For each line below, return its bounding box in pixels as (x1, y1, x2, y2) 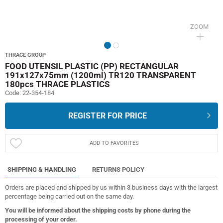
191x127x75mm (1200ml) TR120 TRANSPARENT (5, 70, 196, 80)
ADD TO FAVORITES (89, 139, 139, 146)
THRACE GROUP (5, 52, 46, 59)
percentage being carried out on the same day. (5, 192, 134, 200)
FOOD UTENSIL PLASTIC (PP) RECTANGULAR (5, 61, 179, 71)
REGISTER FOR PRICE (68, 111, 147, 120)
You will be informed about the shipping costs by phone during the (5, 206, 191, 214)
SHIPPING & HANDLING (7, 166, 76, 174)
